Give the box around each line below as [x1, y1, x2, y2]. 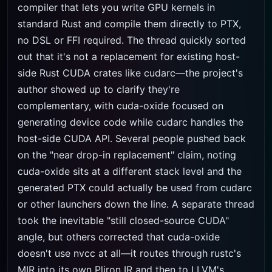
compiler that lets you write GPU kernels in [18, 1, 215, 13]
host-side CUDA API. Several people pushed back [18, 132, 246, 144]
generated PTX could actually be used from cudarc [18, 182, 252, 194]
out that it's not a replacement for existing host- [18, 50, 240, 63]
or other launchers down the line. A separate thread [18, 198, 254, 210]
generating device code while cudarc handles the [18, 116, 243, 128]
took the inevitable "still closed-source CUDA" [18, 214, 229, 226]
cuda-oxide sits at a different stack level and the [18, 165, 242, 177]
